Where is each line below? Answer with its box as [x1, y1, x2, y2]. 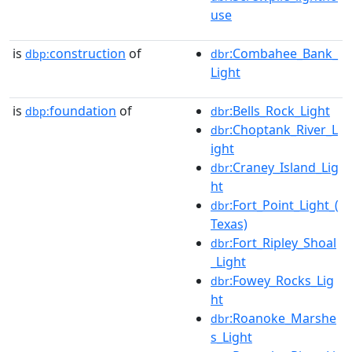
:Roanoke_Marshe [229, 309, 336, 327]
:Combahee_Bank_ [229, 44, 338, 62]
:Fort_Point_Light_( [229, 196, 339, 214]
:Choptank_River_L [229, 120, 338, 138]
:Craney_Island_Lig [229, 158, 339, 176]
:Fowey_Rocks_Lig [229, 271, 334, 289]
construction [49, 44, 126, 62]
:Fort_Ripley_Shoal [229, 233, 336, 251]
